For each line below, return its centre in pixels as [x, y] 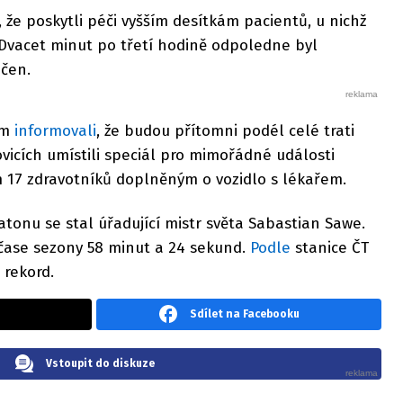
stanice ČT [330, 247]
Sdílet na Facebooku [245, 313]
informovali [55, 131]
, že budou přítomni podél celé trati [225, 131]
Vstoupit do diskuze [100, 363]
